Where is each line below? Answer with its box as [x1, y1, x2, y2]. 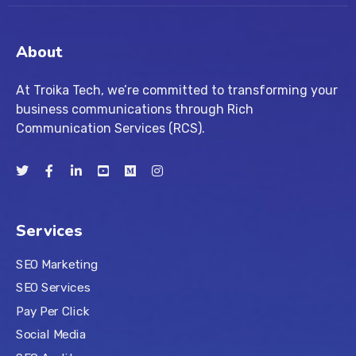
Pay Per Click [16, 304, 90, 319]
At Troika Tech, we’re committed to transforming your [16, 83, 338, 99]
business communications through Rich [16, 102, 253, 118]
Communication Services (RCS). [16, 121, 205, 137]
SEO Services [16, 281, 91, 296]
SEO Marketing [16, 257, 99, 272]
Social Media [16, 327, 87, 342]
